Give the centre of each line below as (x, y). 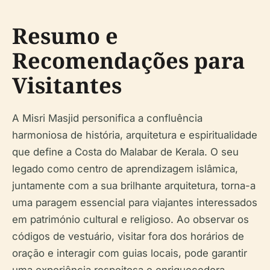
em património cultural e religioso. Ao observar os (130, 219)
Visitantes (67, 85)
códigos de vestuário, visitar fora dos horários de (128, 236)
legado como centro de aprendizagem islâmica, (125, 168)
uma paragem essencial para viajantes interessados (135, 202)
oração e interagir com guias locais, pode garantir (130, 253)
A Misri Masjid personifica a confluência (107, 118)
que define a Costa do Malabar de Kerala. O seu (125, 152)
